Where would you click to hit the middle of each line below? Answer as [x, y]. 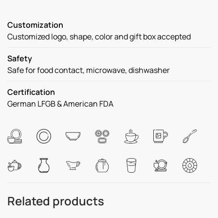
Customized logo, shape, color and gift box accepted [99, 36]
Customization [35, 25]
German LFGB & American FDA [60, 104]
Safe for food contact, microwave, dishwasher [89, 70]
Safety [20, 58]
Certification [31, 92]
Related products [56, 201]
